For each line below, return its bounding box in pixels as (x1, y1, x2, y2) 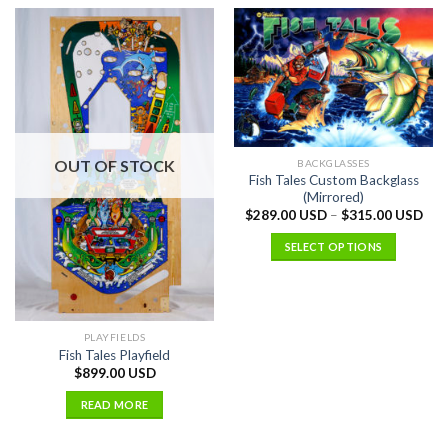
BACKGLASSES (297, 157, 370, 170)
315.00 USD (348, 207, 423, 224)
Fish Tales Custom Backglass (248, 171, 419, 188)
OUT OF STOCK (54, 156, 175, 176)
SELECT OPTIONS (284, 239, 383, 253)
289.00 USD (252, 207, 327, 224)
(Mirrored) (303, 188, 364, 205)
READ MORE (80, 398, 149, 411)
